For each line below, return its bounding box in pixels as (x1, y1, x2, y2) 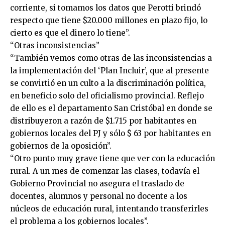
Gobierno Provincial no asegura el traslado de (10, 179, 184, 188)
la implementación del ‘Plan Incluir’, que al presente (10, 66, 209, 75)
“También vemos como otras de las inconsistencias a (10, 53, 212, 63)
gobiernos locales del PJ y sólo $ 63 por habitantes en (10, 129, 211, 138)
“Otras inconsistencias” (10, 41, 99, 50)
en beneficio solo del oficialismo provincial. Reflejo (10, 91, 204, 100)
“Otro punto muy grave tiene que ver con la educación (10, 154, 215, 163)
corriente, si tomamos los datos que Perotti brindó (10, 3, 201, 13)
